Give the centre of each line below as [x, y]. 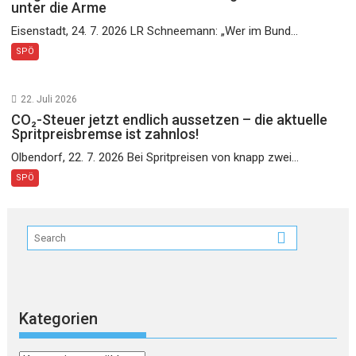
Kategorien [59, 319]
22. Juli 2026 [49, 99]
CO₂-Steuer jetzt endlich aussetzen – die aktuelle [170, 119]
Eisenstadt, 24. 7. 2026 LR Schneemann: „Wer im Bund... [155, 31]
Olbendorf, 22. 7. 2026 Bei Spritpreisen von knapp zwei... [155, 157]
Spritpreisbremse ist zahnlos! [105, 133]
